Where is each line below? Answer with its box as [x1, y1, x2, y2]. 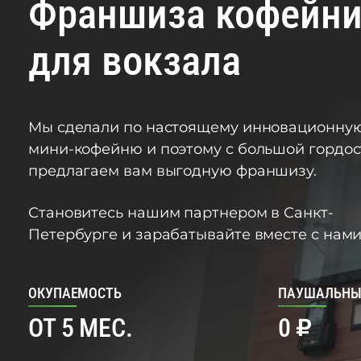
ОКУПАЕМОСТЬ [28, 284, 122, 301]
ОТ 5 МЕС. [28, 312, 133, 343]
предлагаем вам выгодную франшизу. [28, 161, 317, 180]
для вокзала [28, 36, 241, 85]
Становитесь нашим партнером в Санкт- [28, 203, 334, 222]
